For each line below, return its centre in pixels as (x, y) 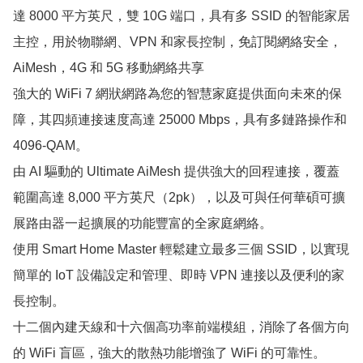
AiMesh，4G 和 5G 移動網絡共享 (109, 67)
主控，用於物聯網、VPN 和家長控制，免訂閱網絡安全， (177, 41)
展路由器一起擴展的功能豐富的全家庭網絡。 (143, 223)
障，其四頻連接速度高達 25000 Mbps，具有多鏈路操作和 (180, 119)
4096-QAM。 (51, 145)
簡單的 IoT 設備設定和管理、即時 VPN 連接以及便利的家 (179, 275)
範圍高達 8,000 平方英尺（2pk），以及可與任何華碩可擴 (179, 197)
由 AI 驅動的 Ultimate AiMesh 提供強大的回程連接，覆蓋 (176, 171)
